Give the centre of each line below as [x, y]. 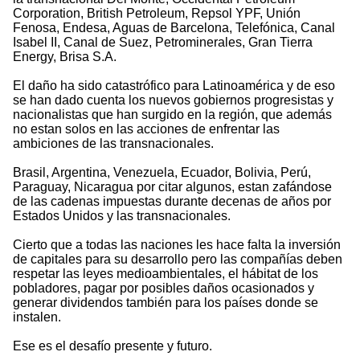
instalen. [37, 317]
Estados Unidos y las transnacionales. [122, 216]
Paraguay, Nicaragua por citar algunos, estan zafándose [172, 187]
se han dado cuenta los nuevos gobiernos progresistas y [173, 100]
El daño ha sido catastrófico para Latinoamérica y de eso [174, 86]
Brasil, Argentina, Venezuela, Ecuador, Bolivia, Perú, [162, 173]
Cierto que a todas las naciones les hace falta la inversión [177, 245]
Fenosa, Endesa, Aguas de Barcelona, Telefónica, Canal [174, 28]
